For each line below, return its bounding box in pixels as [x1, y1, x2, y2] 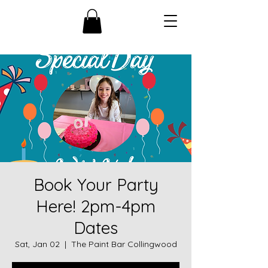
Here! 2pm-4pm [36, 195, 156, 217]
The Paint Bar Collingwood [71, 238, 177, 249]
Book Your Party [33, 173, 159, 195]
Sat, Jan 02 [14, 238, 60, 249]
